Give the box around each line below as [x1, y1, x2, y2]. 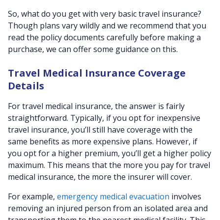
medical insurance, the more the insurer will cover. [8, 171, 192, 182]
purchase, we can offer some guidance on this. [8, 44, 180, 55]
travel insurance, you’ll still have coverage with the [8, 124, 192, 135]
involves [169, 191, 201, 202]
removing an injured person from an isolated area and [8, 203, 208, 214]
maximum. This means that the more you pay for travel [8, 160, 210, 170]
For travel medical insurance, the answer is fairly [8, 101, 185, 111]
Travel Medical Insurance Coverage [8, 66, 186, 80]
